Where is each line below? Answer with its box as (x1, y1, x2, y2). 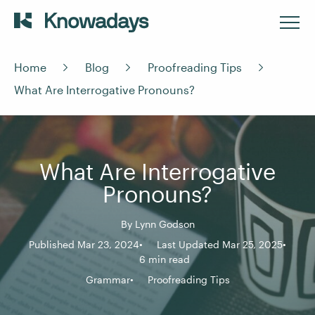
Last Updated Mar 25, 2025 (157, 238, 283, 250)
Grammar (85, 274, 130, 285)
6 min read (139, 253, 190, 265)
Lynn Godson (134, 218, 195, 230)
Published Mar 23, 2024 (29, 238, 139, 250)
